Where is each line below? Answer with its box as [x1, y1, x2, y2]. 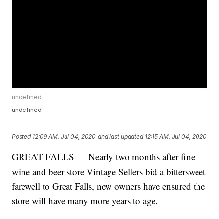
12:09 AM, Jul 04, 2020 [32, 132, 96, 140]
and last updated [98, 132, 144, 140]
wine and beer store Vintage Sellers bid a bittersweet [12, 165, 206, 178]
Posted [12, 132, 33, 140]
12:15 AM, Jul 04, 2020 [145, 132, 207, 140]
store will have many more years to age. [12, 195, 158, 207]
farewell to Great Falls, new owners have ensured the [12, 180, 205, 193]
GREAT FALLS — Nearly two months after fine [12, 151, 196, 163]
